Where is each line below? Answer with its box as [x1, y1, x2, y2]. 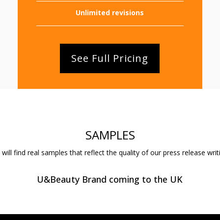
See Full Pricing [71, 52, 149, 65]
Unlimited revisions [76, 8, 144, 17]
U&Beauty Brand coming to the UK [37, 173, 183, 185]
